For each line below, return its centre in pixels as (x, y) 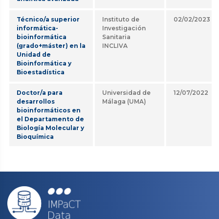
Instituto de (121, 19)
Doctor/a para (40, 93)
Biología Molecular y (50, 128)
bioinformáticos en (49, 110)
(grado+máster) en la (51, 46)
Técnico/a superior (48, 19)
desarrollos (36, 101)
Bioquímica (35, 137)
